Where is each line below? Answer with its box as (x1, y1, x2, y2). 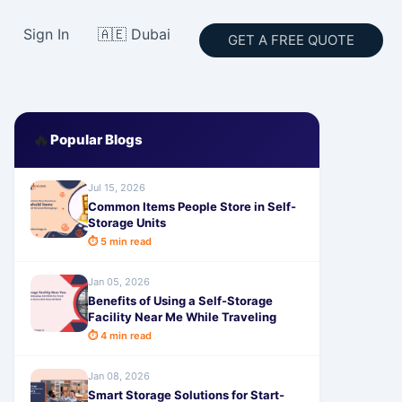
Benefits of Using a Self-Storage (88, 293, 273, 309)
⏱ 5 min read (88, 235, 152, 249)
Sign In (23, 24, 70, 43)
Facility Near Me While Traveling (88, 310, 276, 325)
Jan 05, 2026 (88, 275, 150, 289)
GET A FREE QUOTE (228, 31, 355, 48)
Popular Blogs (50, 131, 143, 149)
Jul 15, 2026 (88, 181, 145, 195)
